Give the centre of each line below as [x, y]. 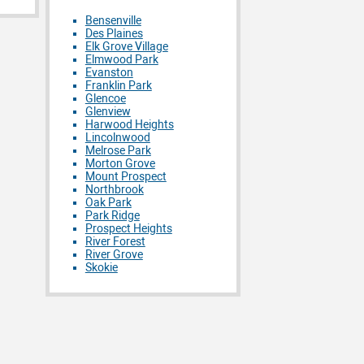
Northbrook [114, 189]
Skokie [101, 267]
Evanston [109, 72]
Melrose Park [118, 150]
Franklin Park [118, 85]
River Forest [115, 241]
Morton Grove [120, 163]
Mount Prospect [126, 176]
